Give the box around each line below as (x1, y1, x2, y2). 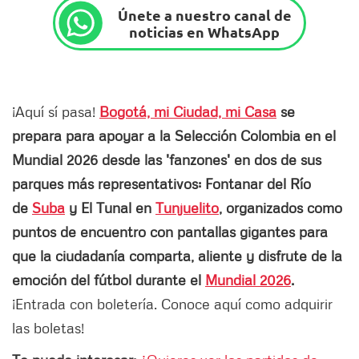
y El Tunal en (65, 199, 155, 217)
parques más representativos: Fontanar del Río (12, 175, 311, 193)
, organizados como (219, 199, 342, 217)
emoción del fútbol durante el (12, 271, 205, 289)
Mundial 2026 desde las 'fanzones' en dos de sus (12, 151, 321, 169)
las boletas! (12, 319, 84, 337)
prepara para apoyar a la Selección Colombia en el (12, 127, 336, 145)
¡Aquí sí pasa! (12, 103, 99, 121)
